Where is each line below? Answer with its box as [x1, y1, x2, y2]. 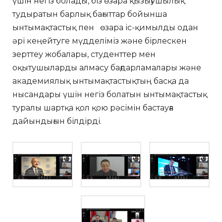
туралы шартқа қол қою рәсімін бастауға [12, 103, 173, 112]
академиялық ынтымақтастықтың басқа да [12, 76, 189, 86]
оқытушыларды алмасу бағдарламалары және [12, 62, 201, 72]
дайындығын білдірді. [12, 116, 104, 126]
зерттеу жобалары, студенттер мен [12, 49, 156, 59]
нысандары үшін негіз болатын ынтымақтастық [12, 89, 207, 99]
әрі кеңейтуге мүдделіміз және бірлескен [12, 36, 187, 46]
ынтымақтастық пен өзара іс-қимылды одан [12, 22, 198, 32]
